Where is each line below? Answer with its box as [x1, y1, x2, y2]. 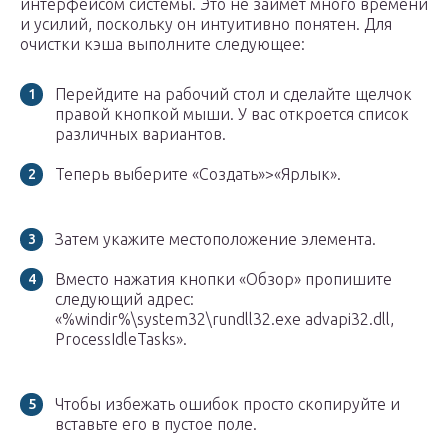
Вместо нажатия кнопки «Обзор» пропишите [55, 270, 392, 289]
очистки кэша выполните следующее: [20, 35, 305, 54]
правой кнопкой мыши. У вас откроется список [55, 105, 409, 124]
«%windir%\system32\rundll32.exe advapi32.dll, [55, 310, 394, 329]
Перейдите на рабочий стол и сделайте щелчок [55, 85, 412, 104]
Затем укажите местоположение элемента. [55, 230, 376, 249]
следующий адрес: [55, 290, 194, 309]
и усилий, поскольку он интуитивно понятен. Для [20, 15, 392, 34]
